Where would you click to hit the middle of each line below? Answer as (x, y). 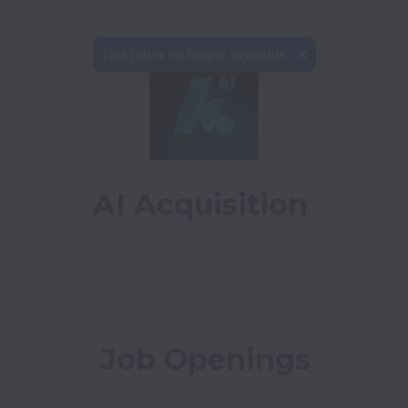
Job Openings (205, 359)
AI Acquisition (200, 204)
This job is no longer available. (195, 54)
